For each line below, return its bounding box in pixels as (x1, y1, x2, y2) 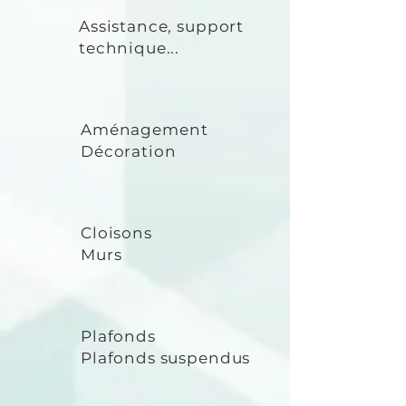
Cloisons (81, 224, 152, 242)
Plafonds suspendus (81, 349, 251, 367)
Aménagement (81, 121, 208, 139)
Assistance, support (79, 17, 245, 35)
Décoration (81, 142, 177, 160)
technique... (79, 39, 180, 57)
